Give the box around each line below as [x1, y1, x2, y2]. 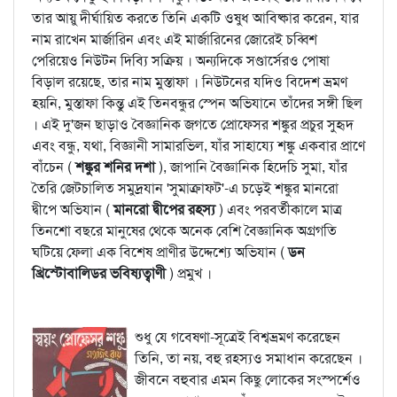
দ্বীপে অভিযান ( [32, 200, 113, 219]
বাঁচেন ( [32, 158, 75, 176]
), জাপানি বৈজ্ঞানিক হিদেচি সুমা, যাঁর [159, 158, 347, 176]
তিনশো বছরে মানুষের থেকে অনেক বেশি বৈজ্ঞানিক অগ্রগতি [32, 222, 337, 240]
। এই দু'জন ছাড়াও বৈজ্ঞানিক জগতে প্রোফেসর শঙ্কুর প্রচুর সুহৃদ [32, 115, 354, 134]
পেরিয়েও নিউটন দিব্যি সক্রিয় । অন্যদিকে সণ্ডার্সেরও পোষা [32, 51, 330, 70]
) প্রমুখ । [169, 264, 212, 283]
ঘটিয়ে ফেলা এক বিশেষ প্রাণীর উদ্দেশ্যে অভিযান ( [32, 243, 288, 261]
